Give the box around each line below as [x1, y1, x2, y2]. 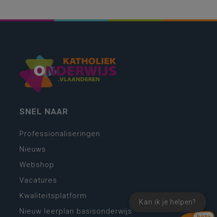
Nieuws [19, 145, 46, 154]
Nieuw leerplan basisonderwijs [19, 207, 132, 216]
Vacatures [19, 176, 57, 185]
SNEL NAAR [19, 107, 68, 117]
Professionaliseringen [19, 129, 100, 139]
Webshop [19, 160, 54, 170]
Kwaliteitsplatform [19, 191, 87, 201]
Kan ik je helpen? [139, 198, 196, 206]
